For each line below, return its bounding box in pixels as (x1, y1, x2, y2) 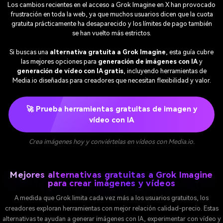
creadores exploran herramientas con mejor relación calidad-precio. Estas (4, 204, 219, 212)
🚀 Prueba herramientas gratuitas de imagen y (26, 104, 197, 113)
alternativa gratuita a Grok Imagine (50, 48, 166, 56)
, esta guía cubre (166, 48, 214, 56)
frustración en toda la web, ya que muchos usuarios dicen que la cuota (10, 10, 213, 18)
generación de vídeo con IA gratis (16, 67, 123, 75)
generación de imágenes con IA (98, 58, 198, 66)
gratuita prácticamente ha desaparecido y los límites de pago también (11, 20, 212, 28)
